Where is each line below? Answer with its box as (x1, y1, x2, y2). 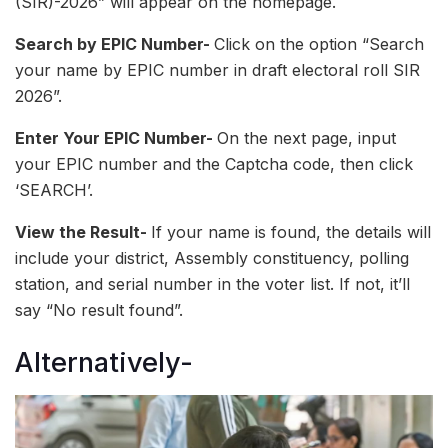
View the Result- (15, 221, 151, 242)
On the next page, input (217, 127, 396, 148)
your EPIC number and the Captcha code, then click (15, 153, 413, 174)
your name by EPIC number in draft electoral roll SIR (15, 59, 420, 80)
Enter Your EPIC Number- (15, 127, 217, 148)
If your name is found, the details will (151, 221, 431, 242)
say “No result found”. (15, 299, 183, 320)
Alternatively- (15, 346, 193, 380)
